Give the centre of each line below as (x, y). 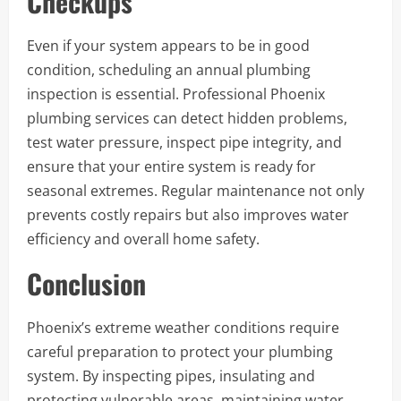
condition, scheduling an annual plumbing (169, 69)
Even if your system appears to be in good (168, 45)
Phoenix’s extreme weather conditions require (183, 327)
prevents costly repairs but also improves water (188, 214)
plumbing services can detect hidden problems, (187, 118)
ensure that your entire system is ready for (171, 166)
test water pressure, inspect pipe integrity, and (184, 142)
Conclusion (86, 283)
